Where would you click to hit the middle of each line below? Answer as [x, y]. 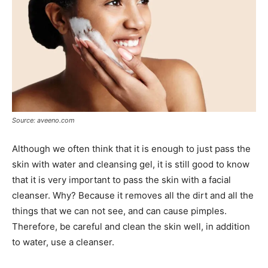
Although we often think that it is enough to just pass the [131, 148]
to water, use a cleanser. [63, 242]
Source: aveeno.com [43, 120]
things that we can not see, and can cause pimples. [119, 211]
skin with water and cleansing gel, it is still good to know [131, 164]
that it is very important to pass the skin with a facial [121, 179]
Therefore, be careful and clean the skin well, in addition [131, 226]
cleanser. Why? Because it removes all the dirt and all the [133, 195]
